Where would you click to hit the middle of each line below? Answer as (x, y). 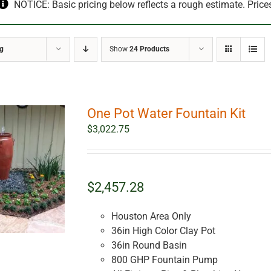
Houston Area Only (151, 217)
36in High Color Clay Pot (163, 231)
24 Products (150, 49)
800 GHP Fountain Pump (164, 260)
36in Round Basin (149, 246)
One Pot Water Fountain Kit (166, 114)
